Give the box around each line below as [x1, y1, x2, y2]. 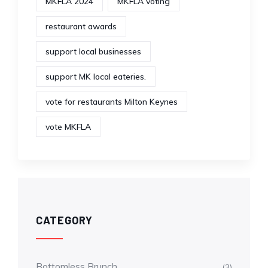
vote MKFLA [45, 121, 91, 132]
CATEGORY [36, 213, 93, 227]
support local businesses [45, 45, 141, 57]
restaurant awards [45, 20, 117, 32]
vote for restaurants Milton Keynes [45, 96, 178, 107]
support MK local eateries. [45, 71, 146, 82]
